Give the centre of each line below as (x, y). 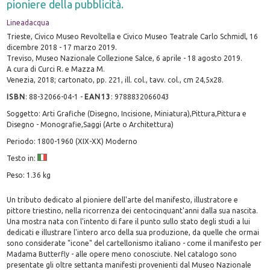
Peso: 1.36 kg (29, 175)
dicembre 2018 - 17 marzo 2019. (62, 47)
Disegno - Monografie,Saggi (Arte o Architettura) (90, 124)
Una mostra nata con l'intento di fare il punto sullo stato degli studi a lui (129, 221)
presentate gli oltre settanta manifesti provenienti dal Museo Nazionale (129, 265)
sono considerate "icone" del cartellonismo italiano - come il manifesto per (134, 243)
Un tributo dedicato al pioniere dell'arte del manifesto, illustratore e (123, 199)
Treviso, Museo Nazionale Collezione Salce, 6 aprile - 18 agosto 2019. (125, 58)
